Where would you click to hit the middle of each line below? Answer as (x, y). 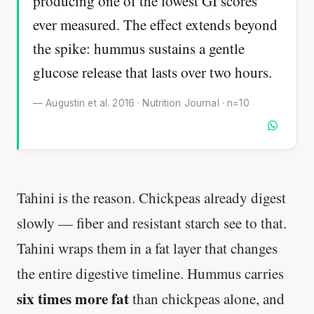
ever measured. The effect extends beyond (155, 25)
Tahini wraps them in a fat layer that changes (147, 248)
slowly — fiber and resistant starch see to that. (152, 223)
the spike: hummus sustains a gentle (139, 49)
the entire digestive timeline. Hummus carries (150, 273)
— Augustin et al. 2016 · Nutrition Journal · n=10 (141, 103)
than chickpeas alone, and (207, 298)
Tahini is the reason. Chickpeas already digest (151, 197)
